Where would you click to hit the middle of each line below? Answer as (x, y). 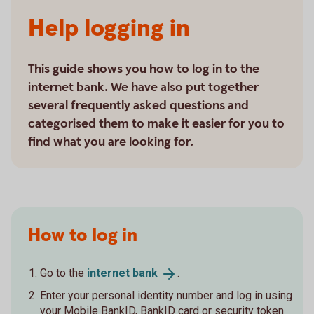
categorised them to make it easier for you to (156, 124)
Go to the (63, 273)
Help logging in (109, 29)
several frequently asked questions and (138, 105)
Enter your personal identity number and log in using (166, 295)
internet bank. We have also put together (143, 87)
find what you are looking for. (111, 142)
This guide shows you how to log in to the (144, 69)
